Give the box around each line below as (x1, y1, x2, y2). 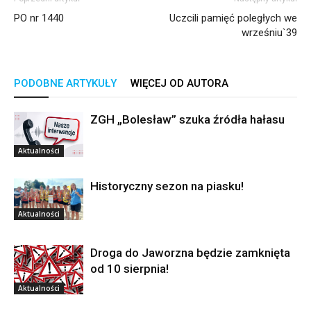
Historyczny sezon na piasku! (90, 178, 244, 193)
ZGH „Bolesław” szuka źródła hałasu (90, 112, 285, 126)
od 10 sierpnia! (90, 261, 169, 276)
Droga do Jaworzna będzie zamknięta (90, 245, 290, 260)
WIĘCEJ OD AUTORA (131, 76, 228, 90)
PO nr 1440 (14, 11, 64, 24)
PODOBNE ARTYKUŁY (14, 76, 117, 90)
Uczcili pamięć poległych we (169, 11, 297, 24)
